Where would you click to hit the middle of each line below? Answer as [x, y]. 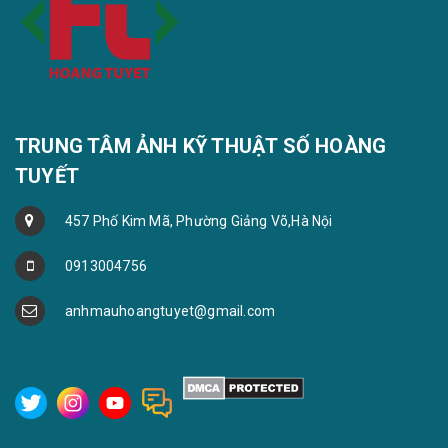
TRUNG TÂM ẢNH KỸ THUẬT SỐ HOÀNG [201, 146]
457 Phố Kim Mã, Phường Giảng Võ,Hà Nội [199, 221]
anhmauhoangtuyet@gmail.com [170, 311]
